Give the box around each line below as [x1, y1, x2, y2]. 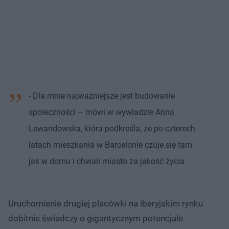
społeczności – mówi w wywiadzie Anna [29, 107, 174, 118]
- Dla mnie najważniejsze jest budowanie [29, 91, 175, 101]
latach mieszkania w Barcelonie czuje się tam [29, 140, 192, 150]
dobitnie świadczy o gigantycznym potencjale [8, 213, 183, 224]
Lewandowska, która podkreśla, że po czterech [29, 124, 195, 134]
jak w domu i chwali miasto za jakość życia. [29, 156, 187, 167]
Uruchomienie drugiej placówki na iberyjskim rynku [8, 198, 203, 209]
